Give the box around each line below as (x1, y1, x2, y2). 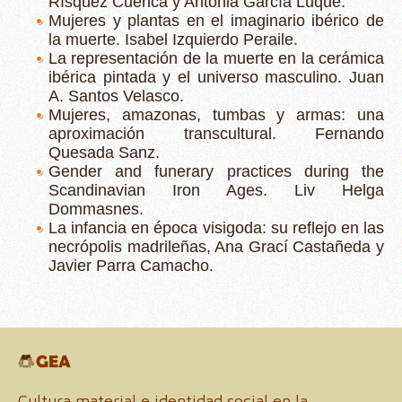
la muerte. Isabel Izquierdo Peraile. (48, 31, 298, 48)
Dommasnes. (48, 200, 144, 218)
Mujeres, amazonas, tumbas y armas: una (48, 106, 384, 124)
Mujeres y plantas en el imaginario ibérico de (48, 12, 384, 30)
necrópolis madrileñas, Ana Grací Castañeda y (48, 238, 384, 256)
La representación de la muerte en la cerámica (48, 49, 384, 67)
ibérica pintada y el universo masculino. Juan (48, 68, 384, 86)
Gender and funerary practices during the (48, 162, 384, 180)
